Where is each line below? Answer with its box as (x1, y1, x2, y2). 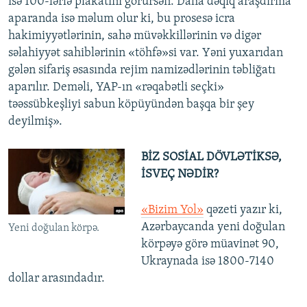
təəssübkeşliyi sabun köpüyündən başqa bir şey (8, 98, 254, 112)
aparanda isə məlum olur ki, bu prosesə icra (8, 12, 235, 26)
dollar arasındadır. (8, 272, 105, 286)
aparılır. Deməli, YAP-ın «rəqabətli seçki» (8, 81, 224, 95)
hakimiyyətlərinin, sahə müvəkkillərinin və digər (8, 29, 261, 43)
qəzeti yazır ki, (203, 204, 282, 217)
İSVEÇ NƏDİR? (140, 168, 219, 182)
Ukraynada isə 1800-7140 (140, 255, 274, 269)
